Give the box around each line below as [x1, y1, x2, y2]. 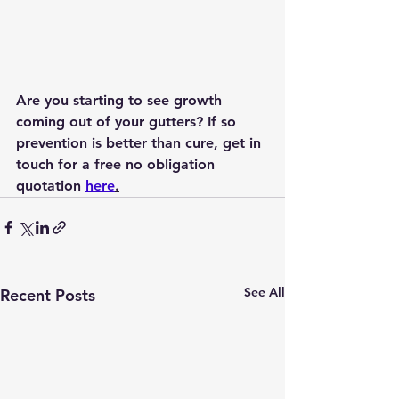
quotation [16, 177, 85, 195]
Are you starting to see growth [16, 92, 226, 110]
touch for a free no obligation [16, 156, 219, 174]
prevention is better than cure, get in [16, 134, 265, 152]
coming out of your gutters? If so [16, 113, 240, 131]
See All [244, 284, 285, 301]
